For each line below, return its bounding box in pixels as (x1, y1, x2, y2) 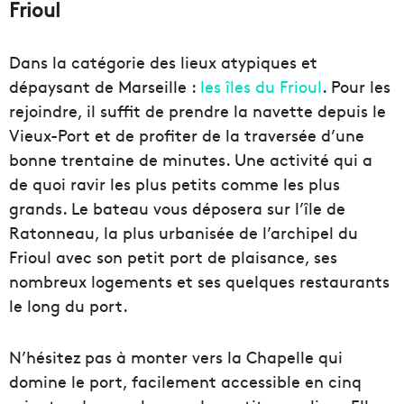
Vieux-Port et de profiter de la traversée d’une (9, 123, 364, 146)
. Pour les (322, 74, 390, 97)
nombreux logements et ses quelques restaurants (9, 269, 390, 292)
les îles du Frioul (200, 74, 322, 97)
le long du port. (9, 293, 128, 317)
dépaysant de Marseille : (9, 74, 200, 97)
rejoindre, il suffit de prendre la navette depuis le (9, 98, 386, 122)
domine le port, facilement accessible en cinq (9, 369, 362, 392)
